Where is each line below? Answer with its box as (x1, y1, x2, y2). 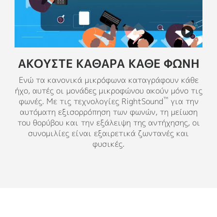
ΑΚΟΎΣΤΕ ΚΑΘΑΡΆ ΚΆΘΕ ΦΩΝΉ (17, 55, 200, 72)
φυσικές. (93, 138, 124, 149)
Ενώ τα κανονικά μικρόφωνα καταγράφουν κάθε (18, 74, 199, 85)
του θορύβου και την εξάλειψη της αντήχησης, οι (17, 117, 200, 128)
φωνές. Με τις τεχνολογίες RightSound (18, 95, 163, 107)
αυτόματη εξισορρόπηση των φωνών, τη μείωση (19, 106, 198, 117)
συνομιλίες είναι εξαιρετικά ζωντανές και (28, 127, 189, 139)
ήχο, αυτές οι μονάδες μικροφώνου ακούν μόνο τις (15, 85, 202, 96)
